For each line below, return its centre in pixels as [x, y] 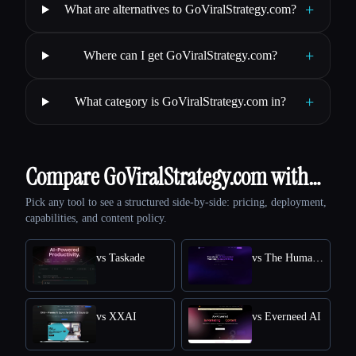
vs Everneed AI [286, 317]
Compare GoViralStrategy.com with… [173, 177]
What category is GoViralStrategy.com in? [180, 102]
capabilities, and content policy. [96, 219]
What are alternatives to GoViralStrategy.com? [180, 10]
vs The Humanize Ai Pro [318, 258]
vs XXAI [116, 317]
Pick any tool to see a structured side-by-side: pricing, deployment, [176, 203]
